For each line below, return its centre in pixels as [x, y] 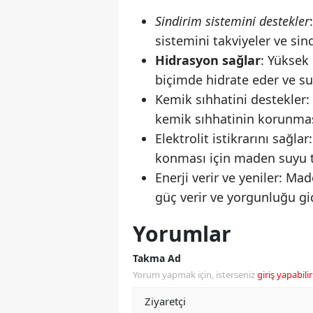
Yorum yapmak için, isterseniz [195, 275]
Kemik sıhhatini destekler [231, 100]
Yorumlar [182, 234]
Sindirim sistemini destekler [232, 21]
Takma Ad [157, 259]
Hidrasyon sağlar [208, 60]
